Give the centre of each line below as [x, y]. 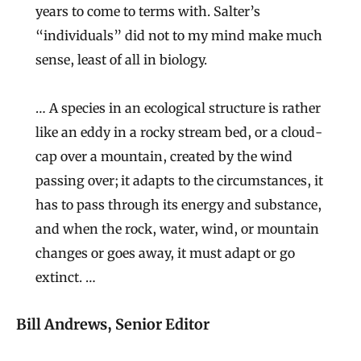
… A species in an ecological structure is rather [178, 108]
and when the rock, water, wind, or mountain [177, 228]
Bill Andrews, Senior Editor [113, 325]
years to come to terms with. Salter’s [148, 11]
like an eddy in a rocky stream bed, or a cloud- [179, 132]
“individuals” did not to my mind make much [179, 35]
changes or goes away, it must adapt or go [165, 253]
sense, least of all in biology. [121, 59]
